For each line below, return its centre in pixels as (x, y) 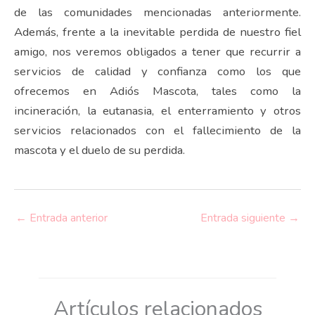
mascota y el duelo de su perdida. (99, 150)
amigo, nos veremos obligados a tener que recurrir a (157, 52)
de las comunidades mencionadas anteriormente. (157, 13)
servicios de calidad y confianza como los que (157, 72)
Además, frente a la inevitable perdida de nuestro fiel (157, 32)
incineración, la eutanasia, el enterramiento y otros (157, 111)
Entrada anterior (67, 218)
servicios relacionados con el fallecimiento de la (157, 131)
